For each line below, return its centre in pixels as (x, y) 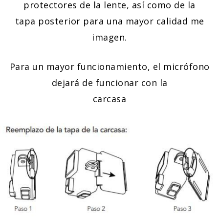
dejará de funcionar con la (109, 83)
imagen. (109, 37)
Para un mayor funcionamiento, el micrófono (109, 67)
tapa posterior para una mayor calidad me (109, 21)
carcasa (109, 99)
